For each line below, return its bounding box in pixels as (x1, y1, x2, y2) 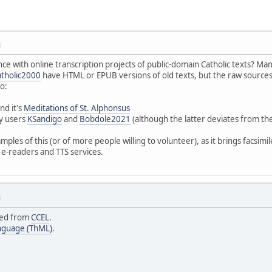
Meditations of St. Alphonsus (24, 102, 130, 114)
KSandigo (27, 113, 62, 124)
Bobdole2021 (80, 113, 131, 124)
